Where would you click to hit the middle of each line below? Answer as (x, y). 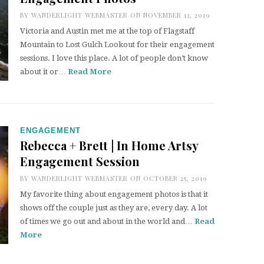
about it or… (44, 72)
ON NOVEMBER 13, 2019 (169, 15)
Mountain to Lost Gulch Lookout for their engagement (117, 44)
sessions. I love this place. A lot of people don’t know (114, 58)
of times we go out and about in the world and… (107, 221)
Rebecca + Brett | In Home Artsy (109, 145)
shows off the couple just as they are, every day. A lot (114, 208)
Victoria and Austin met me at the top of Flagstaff (107, 31)
